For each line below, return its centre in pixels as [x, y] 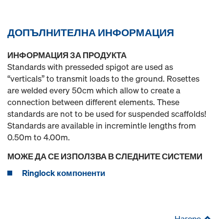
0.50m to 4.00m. [39, 137]
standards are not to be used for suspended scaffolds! [107, 114]
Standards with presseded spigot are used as [90, 67]
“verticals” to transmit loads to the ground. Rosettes [103, 78]
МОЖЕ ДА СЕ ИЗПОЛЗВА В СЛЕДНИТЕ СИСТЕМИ [105, 156]
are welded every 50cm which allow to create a [94, 90]
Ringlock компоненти [64, 173]
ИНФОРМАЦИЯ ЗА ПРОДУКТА [67, 55]
